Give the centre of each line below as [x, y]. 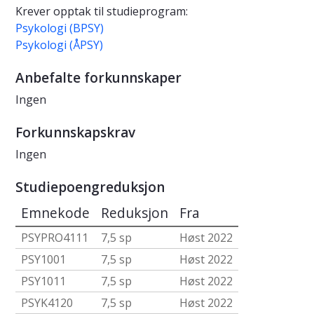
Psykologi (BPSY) [60, 28]
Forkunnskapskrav [75, 133]
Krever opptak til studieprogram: [102, 12]
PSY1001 [43, 260]
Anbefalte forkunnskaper [98, 78]
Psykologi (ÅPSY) [59, 45]
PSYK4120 [47, 303]
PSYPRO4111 [55, 238]
